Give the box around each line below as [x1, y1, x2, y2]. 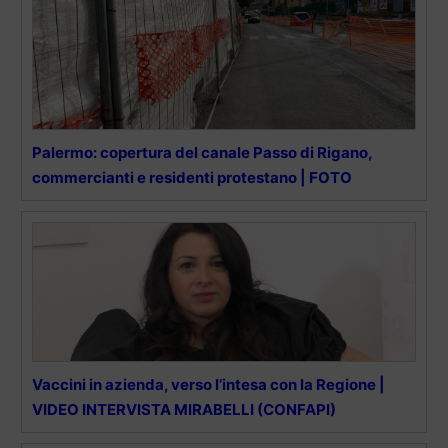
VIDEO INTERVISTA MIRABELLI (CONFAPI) [32, 400, 336, 420]
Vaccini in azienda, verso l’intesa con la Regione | [32, 375, 385, 395]
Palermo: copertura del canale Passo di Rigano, [32, 143, 372, 163]
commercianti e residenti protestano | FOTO [32, 168, 352, 188]
